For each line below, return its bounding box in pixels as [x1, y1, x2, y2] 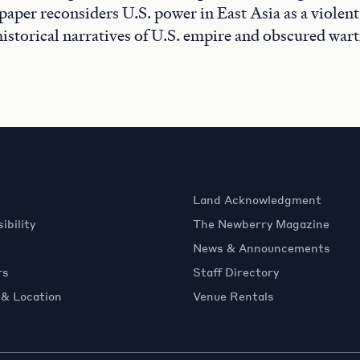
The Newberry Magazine [192, 216, 329, 231]
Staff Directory [192, 264, 279, 279]
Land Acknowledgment [192, 192, 321, 207]
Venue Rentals [192, 288, 274, 303]
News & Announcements [192, 240, 330, 255]
